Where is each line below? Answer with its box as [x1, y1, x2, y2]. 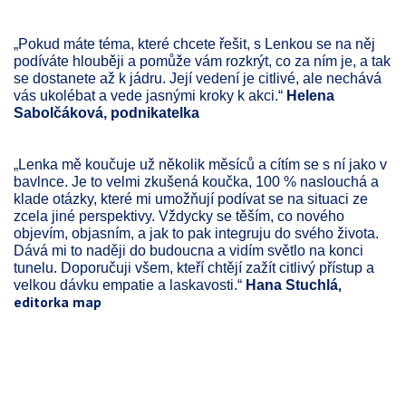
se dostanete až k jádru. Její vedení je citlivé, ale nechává [14, 70, 382, 86]
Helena [286, 87, 334, 103]
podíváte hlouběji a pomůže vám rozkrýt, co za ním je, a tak [14, 53, 391, 69]
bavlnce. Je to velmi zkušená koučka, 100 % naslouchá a [14, 173, 379, 189]
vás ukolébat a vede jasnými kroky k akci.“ [14, 87, 286, 103]
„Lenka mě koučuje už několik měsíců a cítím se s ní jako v [14, 156, 387, 172]
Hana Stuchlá [246, 276, 338, 293]
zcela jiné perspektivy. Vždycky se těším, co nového [14, 208, 344, 224]
